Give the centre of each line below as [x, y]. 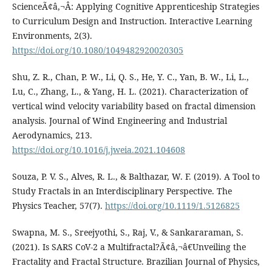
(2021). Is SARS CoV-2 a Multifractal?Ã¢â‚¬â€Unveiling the [129, 246]
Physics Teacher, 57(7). [58, 205]
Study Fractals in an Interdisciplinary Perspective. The [122, 191]
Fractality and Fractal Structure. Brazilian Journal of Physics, [136, 261]
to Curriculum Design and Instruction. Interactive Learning [132, 21]
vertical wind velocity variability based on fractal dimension [134, 106]
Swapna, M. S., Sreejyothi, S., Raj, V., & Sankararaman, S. [127, 232]
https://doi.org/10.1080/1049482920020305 [97, 50]
